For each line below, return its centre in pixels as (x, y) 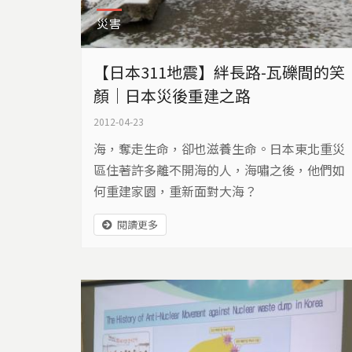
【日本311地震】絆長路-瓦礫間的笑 (219, 71)
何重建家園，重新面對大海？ (175, 191)
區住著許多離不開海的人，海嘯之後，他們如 (219, 169)
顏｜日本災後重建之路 (172, 95)
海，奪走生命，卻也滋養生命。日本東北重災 (219, 148)
